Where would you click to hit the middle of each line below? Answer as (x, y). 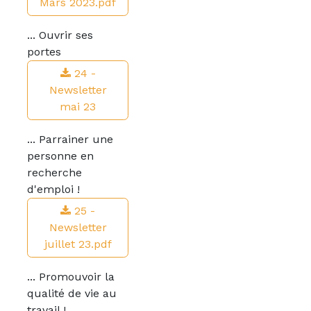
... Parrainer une (70, 139)
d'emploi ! (53, 189)
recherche (54, 173)
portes (44, 52)
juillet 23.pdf (78, 244)
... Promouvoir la (71, 277)
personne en (60, 156)
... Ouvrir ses (60, 35)
